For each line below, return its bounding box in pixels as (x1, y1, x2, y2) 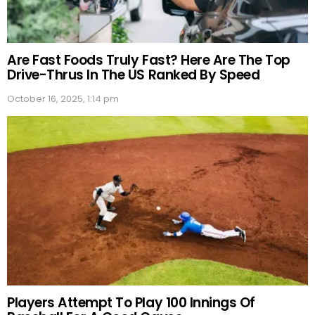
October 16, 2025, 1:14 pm (7, 91, 119, 105)
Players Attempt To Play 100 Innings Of (7, 293, 255, 313)
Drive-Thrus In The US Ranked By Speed (7, 65, 260, 84)
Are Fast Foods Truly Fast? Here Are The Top (7, 50, 290, 70)
